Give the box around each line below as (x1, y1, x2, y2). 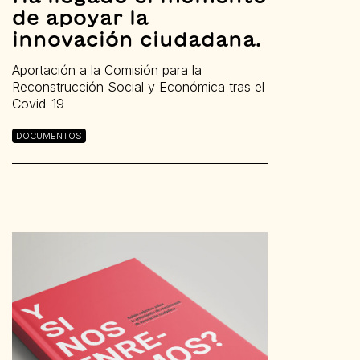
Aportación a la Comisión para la (12, 61, 202, 78)
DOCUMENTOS (16, 129, 82, 141)
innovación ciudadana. (12, 28, 261, 49)
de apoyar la (12, 6, 149, 27)
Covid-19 (12, 95, 64, 112)
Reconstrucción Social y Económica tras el (12, 78, 264, 95)
